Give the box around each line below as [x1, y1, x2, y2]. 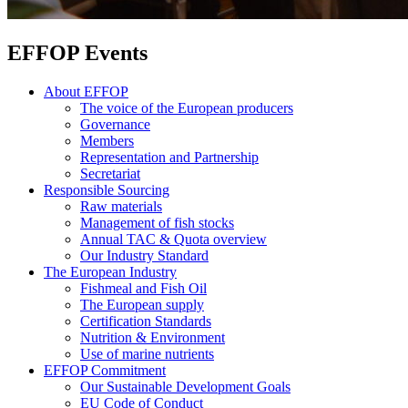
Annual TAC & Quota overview [80, 231, 267, 247]
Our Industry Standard [80, 248, 209, 263]
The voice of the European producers [80, 100, 293, 116]
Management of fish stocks [80, 215, 234, 230]
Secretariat [80, 166, 140, 181]
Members [80, 133, 134, 148]
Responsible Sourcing [44, 182, 169, 198]
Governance [80, 117, 150, 132]
